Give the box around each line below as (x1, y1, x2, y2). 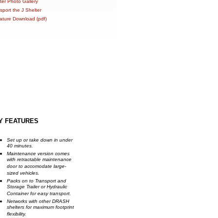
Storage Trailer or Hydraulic (7, 184, 67, 191)
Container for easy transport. (7, 191, 71, 198)
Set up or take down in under (7, 137, 73, 143)
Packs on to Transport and (7, 178, 66, 183)
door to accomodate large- (7, 163, 66, 170)
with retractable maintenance (7, 157, 72, 163)
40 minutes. (7, 143, 33, 150)
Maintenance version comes (7, 151, 70, 156)
